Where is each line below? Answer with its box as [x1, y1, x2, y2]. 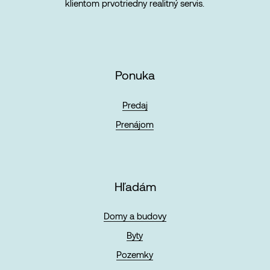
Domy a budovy [103, 210, 166, 222]
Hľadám [114, 178, 156, 193]
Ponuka [115, 67, 155, 82]
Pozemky [116, 249, 154, 260]
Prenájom [116, 118, 154, 130]
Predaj [122, 99, 148, 110]
